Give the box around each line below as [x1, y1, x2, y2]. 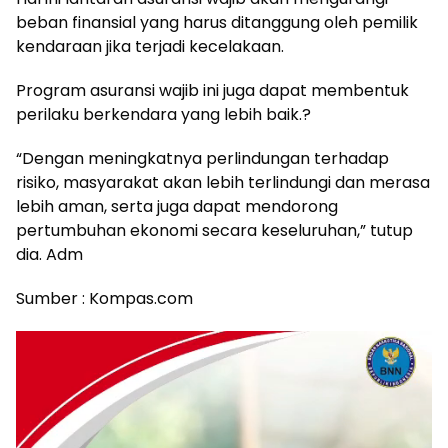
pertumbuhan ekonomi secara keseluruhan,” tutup [16, 218, 413, 242]
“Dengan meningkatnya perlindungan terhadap [16, 146, 389, 170]
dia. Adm [16, 242, 83, 266]
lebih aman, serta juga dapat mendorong [16, 194, 338, 218]
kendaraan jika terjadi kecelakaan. [16, 34, 284, 58]
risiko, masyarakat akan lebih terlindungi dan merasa [16, 170, 430, 194]
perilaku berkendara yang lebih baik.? [16, 102, 311, 126]
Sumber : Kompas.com [16, 286, 193, 310]
